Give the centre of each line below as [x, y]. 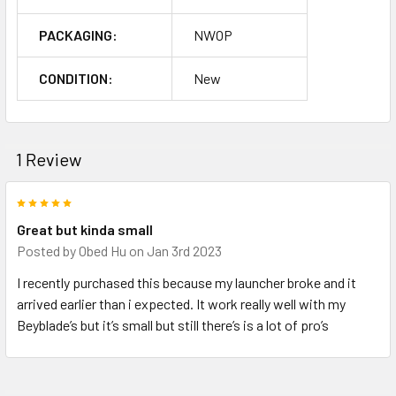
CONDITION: [76, 78]
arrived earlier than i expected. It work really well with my [181, 303]
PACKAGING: [78, 34]
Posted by [48, 250]
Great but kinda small [85, 229]
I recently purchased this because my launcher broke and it [187, 282]
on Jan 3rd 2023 [174, 250]
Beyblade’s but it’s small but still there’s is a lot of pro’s [173, 324]
